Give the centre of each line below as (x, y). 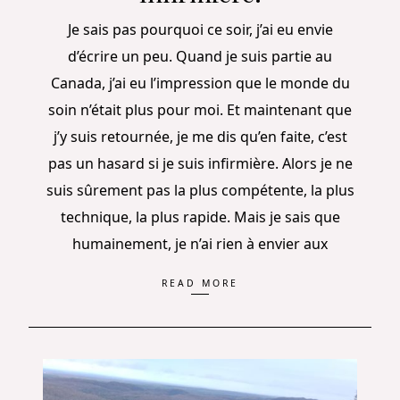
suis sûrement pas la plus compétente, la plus (200, 190)
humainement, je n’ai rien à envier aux (200, 243)
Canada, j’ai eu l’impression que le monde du (200, 83)
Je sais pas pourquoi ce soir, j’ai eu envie (200, 29)
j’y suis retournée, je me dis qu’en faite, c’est (200, 136)
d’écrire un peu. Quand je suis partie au (200, 56)
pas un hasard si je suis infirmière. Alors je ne (200, 163)
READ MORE (200, 283)
